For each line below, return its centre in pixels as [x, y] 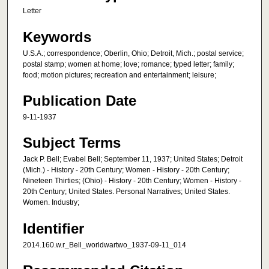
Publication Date [80, 101]
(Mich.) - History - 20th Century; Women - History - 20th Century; [126, 170]
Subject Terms [72, 143]
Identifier [53, 228]
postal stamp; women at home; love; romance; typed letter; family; [128, 64]
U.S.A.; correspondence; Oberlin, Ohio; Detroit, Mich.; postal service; [133, 53]
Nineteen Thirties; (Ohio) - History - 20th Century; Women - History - [132, 181]
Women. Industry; [51, 203]
